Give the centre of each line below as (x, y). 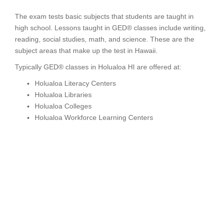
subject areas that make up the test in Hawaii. (86, 51)
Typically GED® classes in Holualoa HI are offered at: (98, 67)
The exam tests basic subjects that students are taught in (104, 16)
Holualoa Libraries (63, 95)
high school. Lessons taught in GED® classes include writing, (110, 28)
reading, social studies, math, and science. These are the (105, 39)
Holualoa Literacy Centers (75, 83)
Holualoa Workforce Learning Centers (94, 117)
